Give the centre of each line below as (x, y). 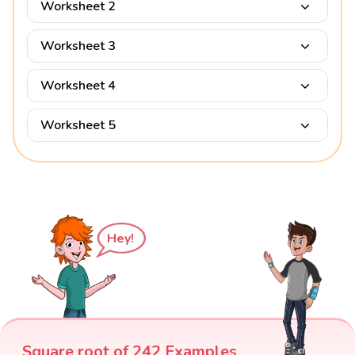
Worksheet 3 (78, 46)
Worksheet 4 (78, 86)
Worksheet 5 (78, 126)
